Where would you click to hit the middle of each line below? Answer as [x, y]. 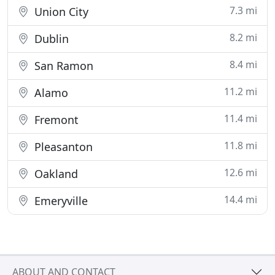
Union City [60, 12]
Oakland [55, 174]
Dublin [50, 39]
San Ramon [62, 66]
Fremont [55, 120]
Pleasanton [62, 147]
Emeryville [60, 201]
